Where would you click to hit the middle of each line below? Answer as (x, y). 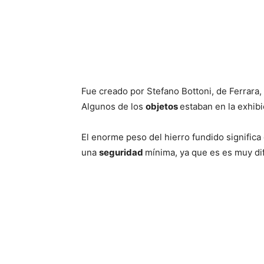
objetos (163, 106)
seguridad (122, 152)
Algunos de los (113, 106)
